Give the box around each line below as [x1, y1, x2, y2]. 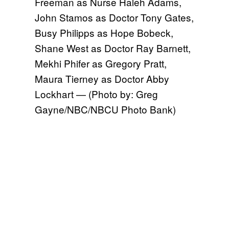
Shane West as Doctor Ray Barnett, [35, 41, 191, 55]
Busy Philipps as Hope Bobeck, [35, 26, 173, 40]
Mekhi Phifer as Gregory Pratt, [35, 56, 167, 71]
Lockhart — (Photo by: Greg [35, 87, 158, 101]
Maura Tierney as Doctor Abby [35, 72, 169, 86]
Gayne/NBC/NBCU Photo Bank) [35, 102, 176, 117]
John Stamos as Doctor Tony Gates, [35, 10, 194, 25]
